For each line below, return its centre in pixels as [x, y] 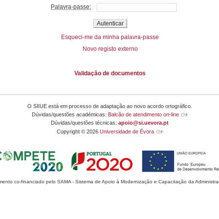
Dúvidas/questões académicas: [70, 114]
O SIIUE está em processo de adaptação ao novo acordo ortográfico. [109, 106]
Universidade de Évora [127, 131]
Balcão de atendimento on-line [143, 114]
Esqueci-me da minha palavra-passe [110, 37]
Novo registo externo [110, 49]
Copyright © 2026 [78, 131]
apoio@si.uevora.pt [143, 123]
